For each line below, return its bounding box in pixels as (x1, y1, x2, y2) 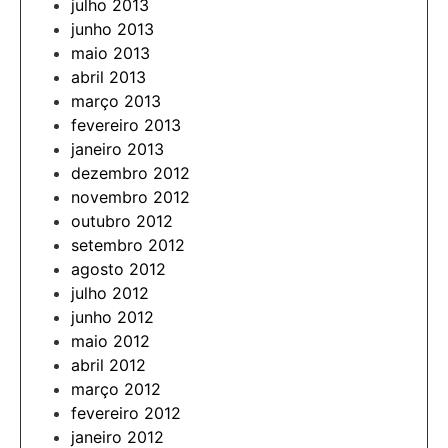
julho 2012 (71, 282, 149, 303)
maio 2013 (71, 42, 150, 63)
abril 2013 (71, 66, 146, 87)
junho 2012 (71, 306, 154, 327)
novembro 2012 (71, 186, 190, 207)
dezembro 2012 (71, 162, 190, 183)
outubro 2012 (71, 210, 173, 231)
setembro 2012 (71, 234, 185, 255)
